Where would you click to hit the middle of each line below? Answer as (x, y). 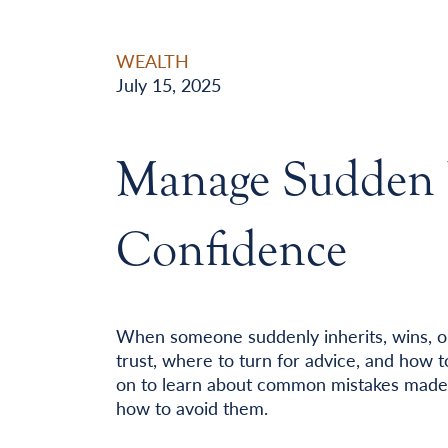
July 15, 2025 (168, 85)
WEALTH (152, 61)
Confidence (231, 250)
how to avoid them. (191, 408)
